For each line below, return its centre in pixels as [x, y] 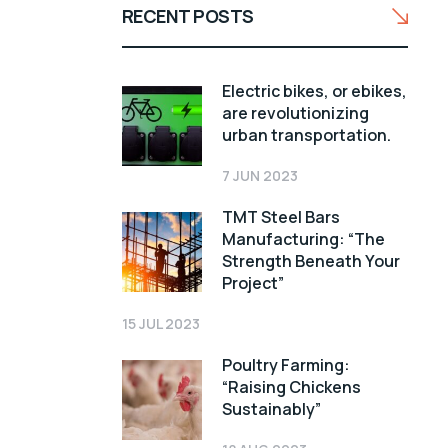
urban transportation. [306, 135]
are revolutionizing [295, 113]
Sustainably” [271, 409]
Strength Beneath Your [311, 261]
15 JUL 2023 [161, 324]
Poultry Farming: [286, 365]
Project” [253, 283]
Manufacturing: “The [303, 239]
